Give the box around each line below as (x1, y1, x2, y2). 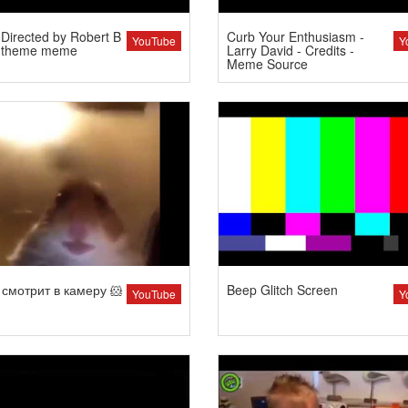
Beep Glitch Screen (227, 280, 338, 299)
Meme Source (227, 54, 308, 73)
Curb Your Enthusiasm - (227, 26, 364, 46)
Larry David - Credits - (227, 40, 354, 59)
